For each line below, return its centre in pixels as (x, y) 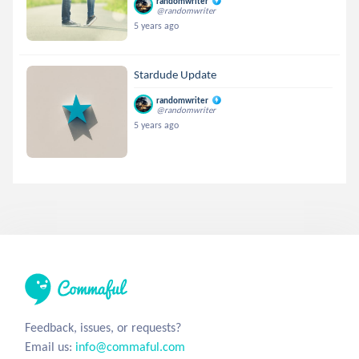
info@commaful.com (130, 347)
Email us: (50, 347)
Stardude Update (175, 75)
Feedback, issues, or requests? (103, 327)
